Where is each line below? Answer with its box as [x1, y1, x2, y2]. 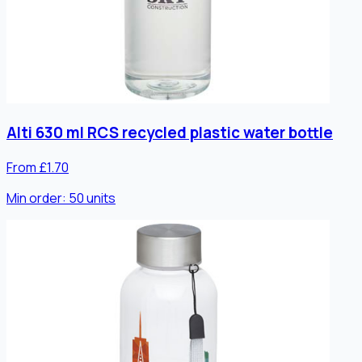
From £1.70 [6, 158, 69, 176]
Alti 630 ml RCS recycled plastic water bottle [6, 122, 333, 144]
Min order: [6, 189, 69, 207]
